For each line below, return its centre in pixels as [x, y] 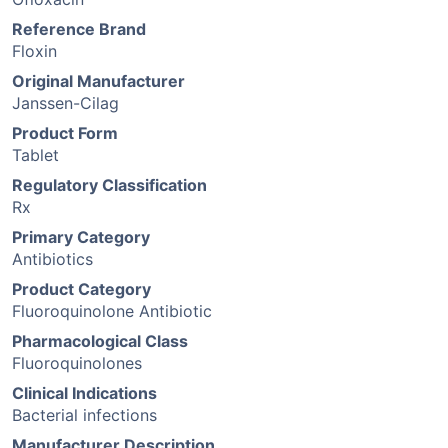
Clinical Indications [84, 393]
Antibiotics [52, 259]
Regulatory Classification [109, 185]
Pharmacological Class [100, 341]
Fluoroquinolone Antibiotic [112, 311]
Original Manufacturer [98, 81]
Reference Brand [79, 29]
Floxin [34, 51]
